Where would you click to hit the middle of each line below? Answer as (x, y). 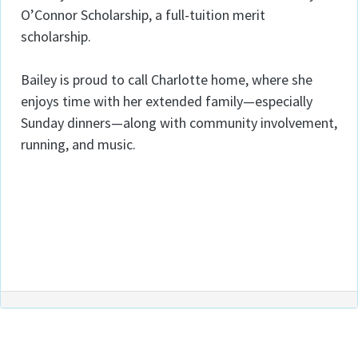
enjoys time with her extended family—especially (167, 101)
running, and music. (78, 144)
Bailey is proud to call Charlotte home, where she (167, 80)
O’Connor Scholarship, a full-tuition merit (143, 15)
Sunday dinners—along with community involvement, (179, 123)
